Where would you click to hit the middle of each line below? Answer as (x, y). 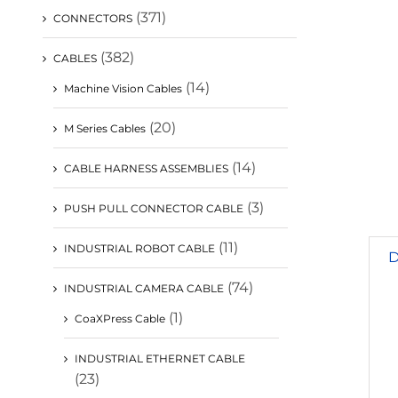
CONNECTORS (93, 18)
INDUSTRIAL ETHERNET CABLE (160, 358)
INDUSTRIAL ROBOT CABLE (139, 248)
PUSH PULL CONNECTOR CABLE (154, 208)
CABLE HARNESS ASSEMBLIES (146, 168)
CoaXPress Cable (120, 318)
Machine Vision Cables (123, 88)
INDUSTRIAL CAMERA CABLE (144, 288)
